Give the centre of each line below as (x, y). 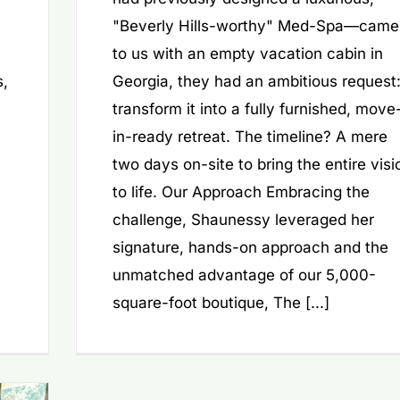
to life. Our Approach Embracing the (241, 192)
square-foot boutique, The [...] (221, 303)
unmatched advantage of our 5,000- (244, 275)
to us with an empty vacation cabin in (247, 54)
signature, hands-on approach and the (250, 248)
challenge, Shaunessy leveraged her (243, 220)
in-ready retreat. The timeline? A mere (250, 137)
